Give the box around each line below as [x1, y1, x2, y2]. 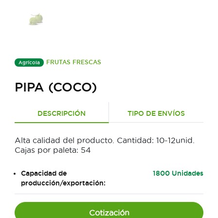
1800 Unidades [152, 169, 203, 178]
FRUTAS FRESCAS [46, 59, 101, 66]
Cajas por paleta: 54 [15, 145, 91, 155]
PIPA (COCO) [15, 80, 97, 94]
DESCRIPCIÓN [37, 109, 86, 118]
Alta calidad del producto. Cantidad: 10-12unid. [15, 136, 195, 145]
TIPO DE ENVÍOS [127, 109, 185, 118]
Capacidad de [21, 169, 67, 178]
